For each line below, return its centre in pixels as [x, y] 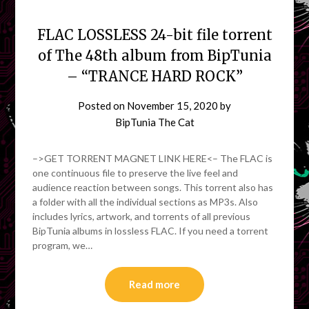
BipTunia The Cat [154, 122]
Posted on [102, 105]
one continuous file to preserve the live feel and [136, 172]
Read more [154, 284]
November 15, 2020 [172, 105]
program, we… [63, 245]
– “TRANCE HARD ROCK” [154, 76]
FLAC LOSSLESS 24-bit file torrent [154, 34]
